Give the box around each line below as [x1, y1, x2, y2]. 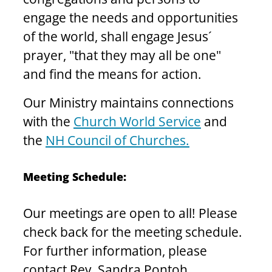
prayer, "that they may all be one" [23, 47, 224, 64]
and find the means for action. [23, 66, 202, 83]
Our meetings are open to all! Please [23, 205, 240, 222]
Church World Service [73, 113, 201, 131]
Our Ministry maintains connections [23, 94, 237, 112]
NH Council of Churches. [46, 132, 189, 149]
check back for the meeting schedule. [23, 223, 245, 241]
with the [23, 113, 73, 131]
